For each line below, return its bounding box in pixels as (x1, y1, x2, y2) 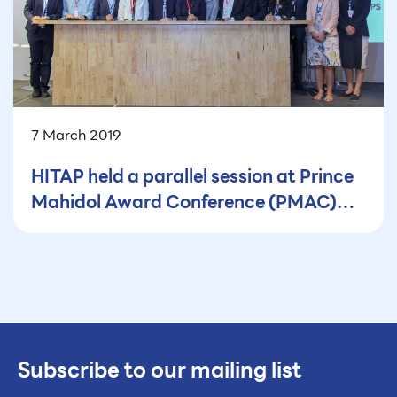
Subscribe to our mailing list (18, 354, 301, 388)
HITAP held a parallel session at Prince (31, 162, 354, 191)
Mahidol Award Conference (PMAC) (31, 188, 337, 217)
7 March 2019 (31, 124, 121, 147)
